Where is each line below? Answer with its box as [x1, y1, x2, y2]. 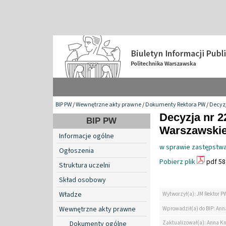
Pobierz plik [159, 156, 195, 167]
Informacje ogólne [59, 131, 114, 141]
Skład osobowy [59, 175, 106, 185]
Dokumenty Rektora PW [145, 100, 205, 109]
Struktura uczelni [59, 160, 110, 171]
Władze [59, 189, 82, 200]
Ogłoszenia [59, 145, 94, 156]
